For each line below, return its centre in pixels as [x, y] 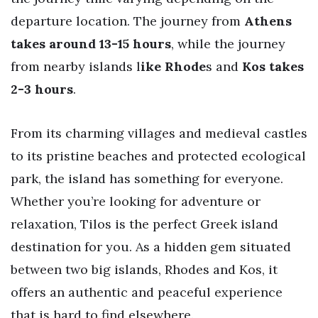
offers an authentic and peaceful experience [147, 292]
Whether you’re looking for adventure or [136, 202]
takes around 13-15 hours [91, 44]
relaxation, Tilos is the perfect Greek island [144, 224]
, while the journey [228, 44]
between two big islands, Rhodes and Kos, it [144, 270]
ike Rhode [173, 67]
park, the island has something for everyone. [147, 179]
